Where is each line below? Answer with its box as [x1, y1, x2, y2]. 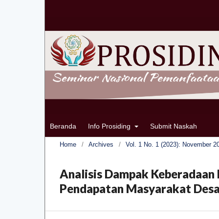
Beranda [50, 122, 76, 130]
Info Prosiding [88, 122, 132, 130]
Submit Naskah [150, 122, 197, 130]
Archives [88, 140, 113, 148]
